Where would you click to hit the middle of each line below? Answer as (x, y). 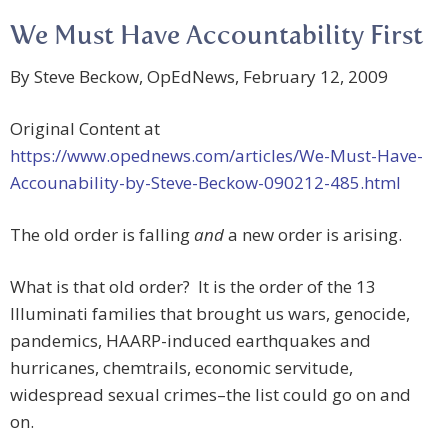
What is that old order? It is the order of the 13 (193, 287)
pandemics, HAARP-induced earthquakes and (190, 341)
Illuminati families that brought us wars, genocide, (210, 314)
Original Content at (85, 129)
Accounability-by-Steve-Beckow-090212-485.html (205, 183)
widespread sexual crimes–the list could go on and (210, 395)
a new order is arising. (315, 235)
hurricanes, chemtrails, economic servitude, (181, 368)
